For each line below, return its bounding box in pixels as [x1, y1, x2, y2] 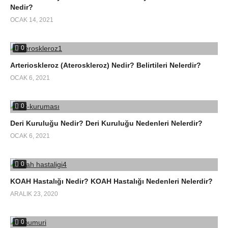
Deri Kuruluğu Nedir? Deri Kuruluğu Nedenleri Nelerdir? [10, 119, 203, 127]
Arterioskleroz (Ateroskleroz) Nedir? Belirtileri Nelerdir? [10, 61, 201, 69]
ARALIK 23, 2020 [10, 190, 58, 197]
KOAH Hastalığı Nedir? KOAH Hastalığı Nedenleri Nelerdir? [10, 177, 213, 185]
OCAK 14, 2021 [10, 16, 53, 23]
